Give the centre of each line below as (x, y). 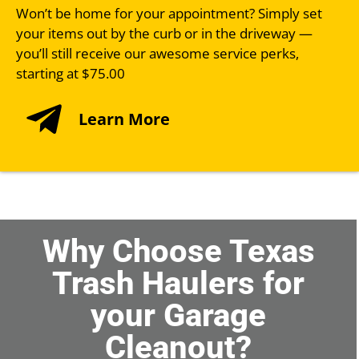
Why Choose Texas (178, 251)
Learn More (124, 119)
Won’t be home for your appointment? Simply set (169, 13)
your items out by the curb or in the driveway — (164, 33)
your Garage (178, 315)
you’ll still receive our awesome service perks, (157, 53)
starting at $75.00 (71, 73)
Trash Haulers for (178, 283)
